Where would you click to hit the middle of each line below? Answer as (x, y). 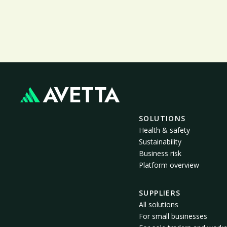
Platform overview (169, 165)
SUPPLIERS (160, 193)
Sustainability (160, 142)
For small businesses (173, 216)
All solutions (159, 205)
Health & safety (164, 130)
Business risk (160, 154)
